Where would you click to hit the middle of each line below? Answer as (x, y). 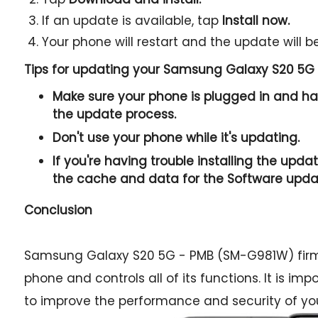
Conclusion (58, 210)
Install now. (256, 21)
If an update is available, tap (132, 21)
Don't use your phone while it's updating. (176, 138)
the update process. (114, 114)
